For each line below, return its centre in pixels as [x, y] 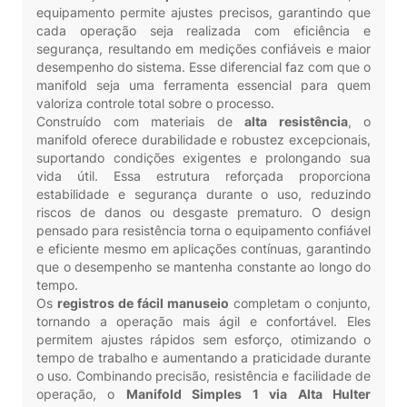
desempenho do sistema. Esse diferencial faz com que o [203, 67]
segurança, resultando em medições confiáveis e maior [203, 49]
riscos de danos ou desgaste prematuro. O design [203, 212]
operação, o [81, 394]
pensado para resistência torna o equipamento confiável [203, 230]
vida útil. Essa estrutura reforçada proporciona [203, 176]
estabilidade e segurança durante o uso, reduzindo [203, 194]
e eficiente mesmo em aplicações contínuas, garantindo [203, 248]
